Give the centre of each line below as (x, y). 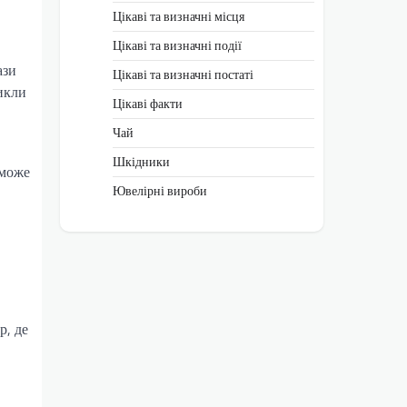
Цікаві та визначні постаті (183, 74)
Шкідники (141, 161)
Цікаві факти (148, 103)
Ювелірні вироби (160, 190)
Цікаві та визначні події (177, 45)
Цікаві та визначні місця (179, 16)
